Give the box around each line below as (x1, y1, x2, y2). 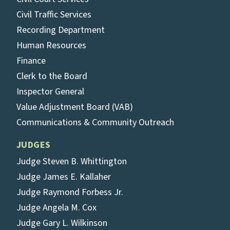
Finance (16, 54, 46, 67)
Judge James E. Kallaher (16, 170, 111, 183)
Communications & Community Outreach (16, 116, 174, 129)
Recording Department (16, 24, 105, 36)
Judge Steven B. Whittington (16, 155, 127, 168)
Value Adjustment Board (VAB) (16, 101, 133, 113)
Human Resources (16, 39, 86, 52)
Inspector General (16, 85, 84, 98)
